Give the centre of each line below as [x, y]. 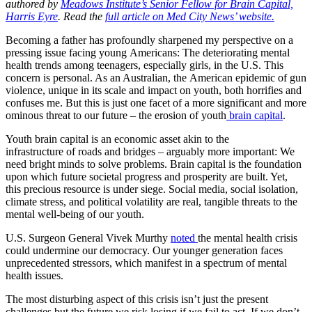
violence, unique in [49, 90]
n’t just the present [228, 299]
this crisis [158, 299]
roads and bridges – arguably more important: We [185, 151]
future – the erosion [144, 115]
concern [24, 77]
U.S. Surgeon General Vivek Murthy [88, 237]
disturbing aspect [86, 299]
